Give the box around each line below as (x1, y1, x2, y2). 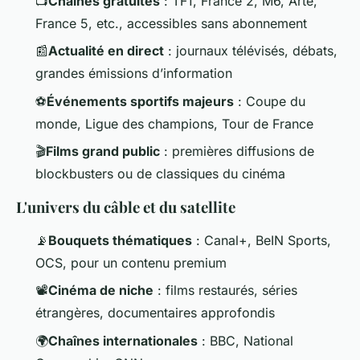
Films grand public (46, 142, 160, 159)
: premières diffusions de (160, 142, 314, 159)
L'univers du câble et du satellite (16, 196, 235, 217)
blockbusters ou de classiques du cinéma (35, 165, 285, 182)
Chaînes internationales (48, 332, 198, 349)
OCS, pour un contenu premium (35, 254, 227, 271)
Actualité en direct (48, 43, 164, 59)
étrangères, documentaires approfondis (35, 305, 275, 321)
